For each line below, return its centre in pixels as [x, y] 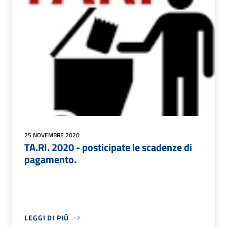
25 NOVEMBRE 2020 [52, 135]
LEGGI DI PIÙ [47, 218]
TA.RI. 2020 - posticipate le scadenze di [108, 147]
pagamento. [50, 160]
